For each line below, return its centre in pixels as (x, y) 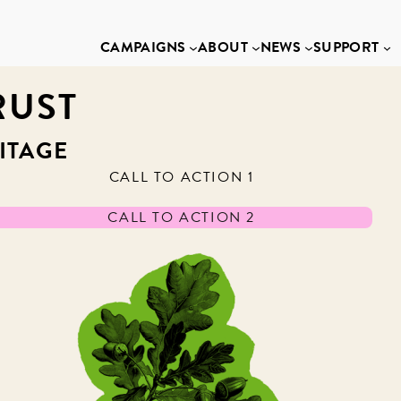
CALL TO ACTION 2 (181, 218)
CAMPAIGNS (143, 48)
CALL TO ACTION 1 (181, 177)
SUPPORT (346, 48)
